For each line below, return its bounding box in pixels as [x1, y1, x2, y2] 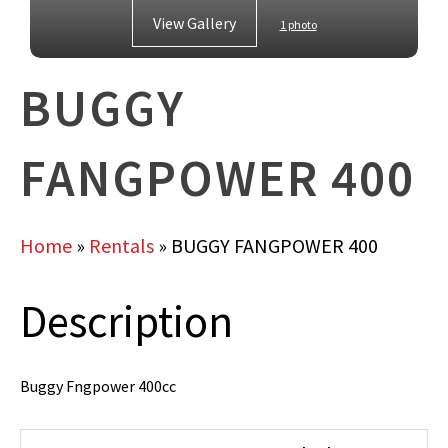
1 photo [279, 17, 317, 32]
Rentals [89, 233, 154, 258]
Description [20, 293, 233, 349]
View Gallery [152, 13, 236, 33]
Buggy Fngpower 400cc [20, 376, 176, 396]
